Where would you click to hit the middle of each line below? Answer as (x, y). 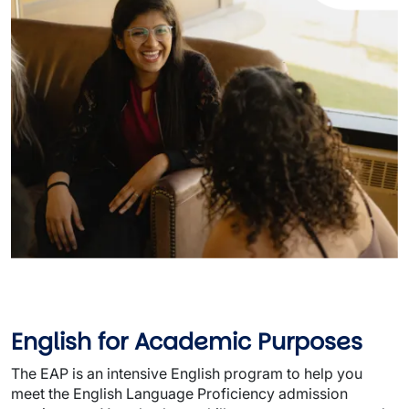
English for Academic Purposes (187, 342)
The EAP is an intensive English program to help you (187, 374)
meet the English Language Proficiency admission (179, 394)
